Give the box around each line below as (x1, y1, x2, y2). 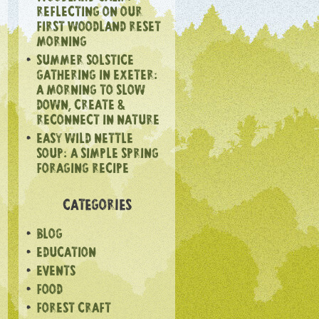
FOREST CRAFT (36, 301, 111, 318)
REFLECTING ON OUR (36, 5, 142, 21)
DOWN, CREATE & (36, 98, 125, 115)
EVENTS (36, 264, 75, 281)
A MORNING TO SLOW (36, 83, 145, 100)
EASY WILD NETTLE (36, 132, 133, 148)
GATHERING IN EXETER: (36, 68, 158, 85)
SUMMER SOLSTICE (36, 53, 134, 70)
